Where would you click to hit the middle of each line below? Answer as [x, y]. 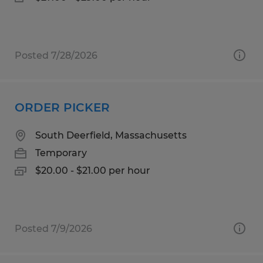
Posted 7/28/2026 [56, 55]
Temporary [61, 153]
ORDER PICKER [62, 107]
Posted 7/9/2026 [53, 228]
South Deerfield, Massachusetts [111, 135]
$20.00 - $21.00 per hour [93, 170]
